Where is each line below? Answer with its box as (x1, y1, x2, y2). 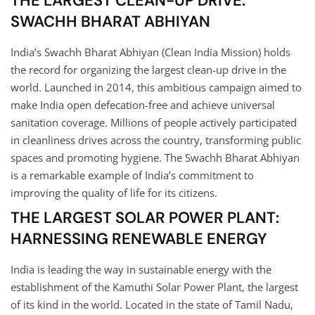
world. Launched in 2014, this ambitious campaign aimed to (11, 79, 302, 94)
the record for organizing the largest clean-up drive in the (11, 62, 286, 77)
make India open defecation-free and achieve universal (11, 97, 275, 112)
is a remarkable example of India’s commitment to (11, 167, 254, 182)
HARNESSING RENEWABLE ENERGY (11, 228, 267, 249)
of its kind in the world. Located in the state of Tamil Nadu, (11, 297, 293, 311)
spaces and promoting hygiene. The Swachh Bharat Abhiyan (11, 150, 300, 165)
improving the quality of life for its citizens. (11, 185, 217, 200)
